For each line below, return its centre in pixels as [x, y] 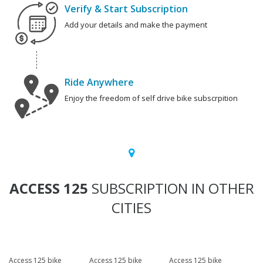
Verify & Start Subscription [126, 9]
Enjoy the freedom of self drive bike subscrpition [151, 98]
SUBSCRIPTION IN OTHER [171, 188]
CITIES [131, 208]
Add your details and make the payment [136, 25]
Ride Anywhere [99, 82]
